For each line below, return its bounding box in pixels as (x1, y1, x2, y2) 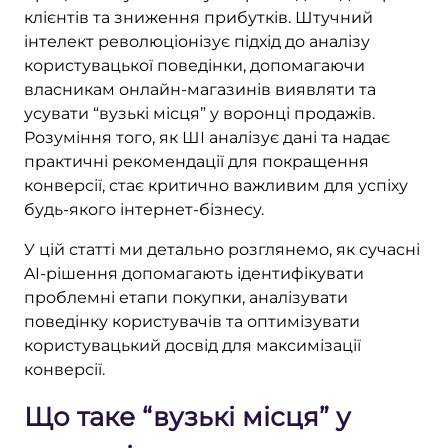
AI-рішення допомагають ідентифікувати (24, 263, 364, 283)
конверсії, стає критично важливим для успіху (24, 175, 408, 195)
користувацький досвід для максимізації (24, 335, 361, 355)
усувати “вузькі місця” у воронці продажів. (24, 103, 375, 123)
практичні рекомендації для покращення (24, 151, 369, 171)
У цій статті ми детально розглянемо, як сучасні (24, 239, 420, 259)
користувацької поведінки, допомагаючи (24, 55, 365, 75)
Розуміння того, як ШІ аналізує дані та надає (24, 127, 390, 147)
